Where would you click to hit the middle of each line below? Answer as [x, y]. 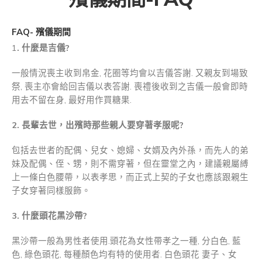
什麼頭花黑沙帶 [52, 216]
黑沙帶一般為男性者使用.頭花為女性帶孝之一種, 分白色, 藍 [126, 241]
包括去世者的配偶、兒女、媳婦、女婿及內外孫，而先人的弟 [130, 151]
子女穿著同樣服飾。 [51, 191]
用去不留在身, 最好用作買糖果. [72, 100]
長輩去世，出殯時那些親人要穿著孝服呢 [101, 125]
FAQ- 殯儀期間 [41, 32]
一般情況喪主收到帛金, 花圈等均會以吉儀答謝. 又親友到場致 [130, 73]
